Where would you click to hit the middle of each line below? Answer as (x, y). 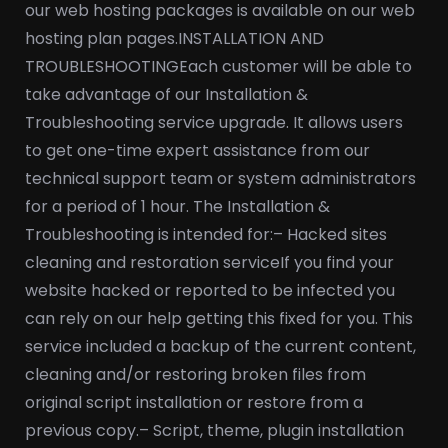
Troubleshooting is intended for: (149, 234)
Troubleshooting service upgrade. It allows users (214, 122)
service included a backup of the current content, (220, 346)
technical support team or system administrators (220, 178)
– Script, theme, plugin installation (271, 430)
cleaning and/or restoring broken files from (195, 374)
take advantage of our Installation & (166, 94)
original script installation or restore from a (194, 402)
